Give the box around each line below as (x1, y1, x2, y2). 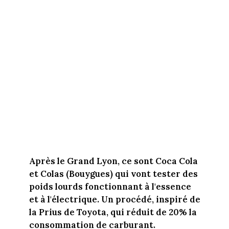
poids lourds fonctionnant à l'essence (29, 180, 191, 192)
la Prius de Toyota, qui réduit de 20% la (29, 206, 197, 218)
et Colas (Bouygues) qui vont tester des (29, 168, 198, 179)
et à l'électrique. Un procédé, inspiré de (29, 193, 200, 205)
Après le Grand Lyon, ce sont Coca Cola (29, 155, 198, 167)
